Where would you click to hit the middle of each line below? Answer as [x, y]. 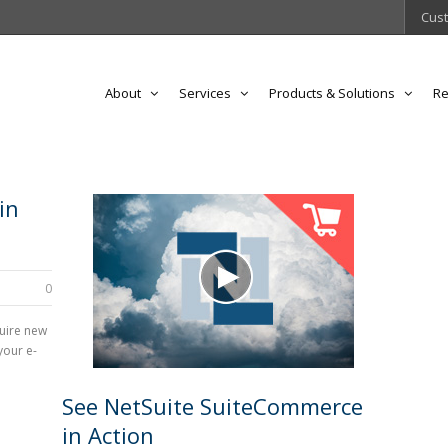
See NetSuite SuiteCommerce [213, 406]
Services [205, 93]
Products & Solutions [332, 93]
